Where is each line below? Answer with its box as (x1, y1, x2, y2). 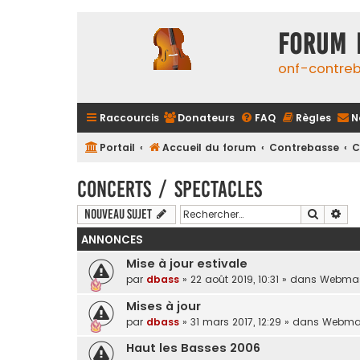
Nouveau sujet (84, 206, 152, 222)
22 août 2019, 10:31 (190, 272, 279, 286)
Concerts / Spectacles (77, 176, 262, 202)
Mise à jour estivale (126, 255, 247, 272)
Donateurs (178, 111, 235, 125)
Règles (296, 111, 331, 125)
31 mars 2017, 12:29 (190, 314, 281, 329)
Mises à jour (126, 297, 201, 314)
